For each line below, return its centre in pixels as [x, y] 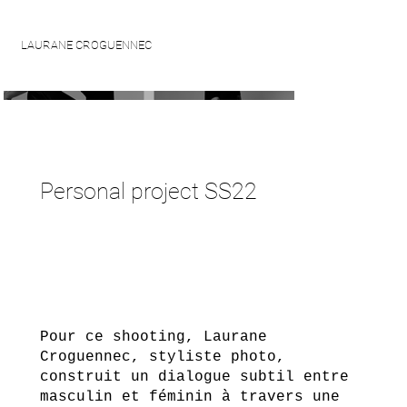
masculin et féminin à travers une [189, 397]
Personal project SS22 [148, 191]
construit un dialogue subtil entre [194, 377]
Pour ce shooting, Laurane [153, 337]
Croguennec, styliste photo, [162, 357]
